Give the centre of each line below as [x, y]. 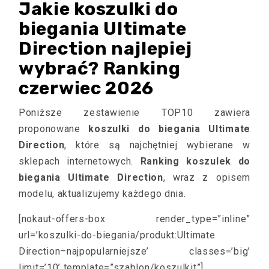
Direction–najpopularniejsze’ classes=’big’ [134, 251]
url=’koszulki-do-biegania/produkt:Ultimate [117, 235]
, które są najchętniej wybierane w [157, 145]
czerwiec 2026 [86, 88]
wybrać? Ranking [100, 68]
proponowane [54, 128]
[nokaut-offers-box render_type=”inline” [134, 219]
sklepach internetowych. [80, 161]
